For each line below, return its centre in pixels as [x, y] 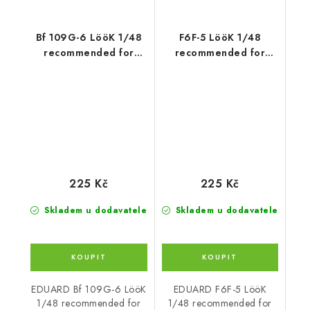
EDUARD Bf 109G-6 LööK [89, 289]
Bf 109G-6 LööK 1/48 [77, 37]
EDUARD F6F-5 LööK [220, 289]
